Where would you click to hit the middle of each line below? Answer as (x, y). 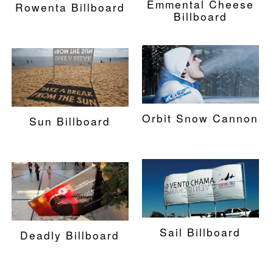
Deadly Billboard (70, 235)
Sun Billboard (70, 121)
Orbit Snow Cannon (200, 118)
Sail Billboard (200, 232)
